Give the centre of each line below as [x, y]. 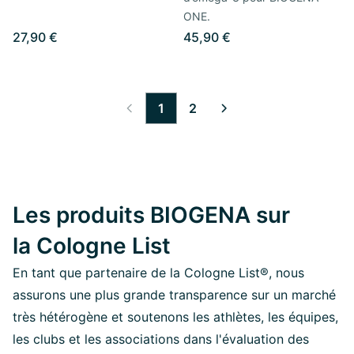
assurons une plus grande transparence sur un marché [174, 294]
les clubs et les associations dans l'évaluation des [161, 339]
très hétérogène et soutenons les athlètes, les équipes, [175, 316]
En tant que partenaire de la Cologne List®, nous [158, 272]
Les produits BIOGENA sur [151, 215]
